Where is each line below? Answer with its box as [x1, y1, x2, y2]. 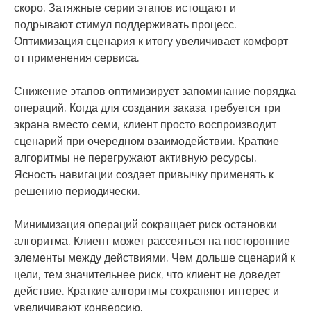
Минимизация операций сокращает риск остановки [14, 217, 277, 232]
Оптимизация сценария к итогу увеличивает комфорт [14, 34, 288, 49]
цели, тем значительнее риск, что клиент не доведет [14, 267, 280, 282]
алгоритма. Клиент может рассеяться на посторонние [14, 234, 290, 249]
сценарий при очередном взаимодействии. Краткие [14, 134, 279, 149]
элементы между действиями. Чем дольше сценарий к [14, 251, 295, 265]
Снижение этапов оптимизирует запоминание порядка [14, 84, 296, 99]
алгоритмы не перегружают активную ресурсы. [14, 151, 257, 165]
